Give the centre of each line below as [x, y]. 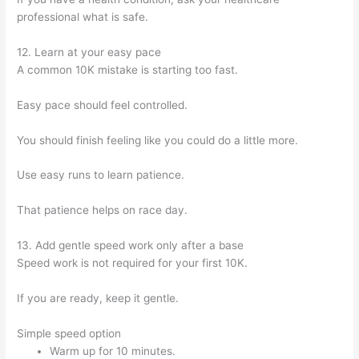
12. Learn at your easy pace [89, 52]
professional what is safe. [83, 16]
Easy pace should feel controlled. [103, 105]
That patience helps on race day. [103, 210]
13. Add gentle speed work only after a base [131, 246]
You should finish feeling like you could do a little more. [158, 140]
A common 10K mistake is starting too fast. [128, 69]
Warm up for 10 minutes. [113, 351]
